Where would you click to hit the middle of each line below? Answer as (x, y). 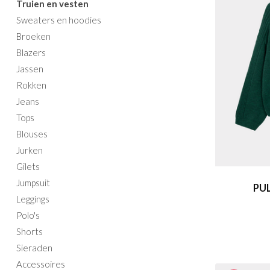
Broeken (33, 36)
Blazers (31, 52)
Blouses (32, 134)
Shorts (30, 231)
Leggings (33, 199)
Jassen (30, 69)
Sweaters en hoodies (59, 20)
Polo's (28, 215)
